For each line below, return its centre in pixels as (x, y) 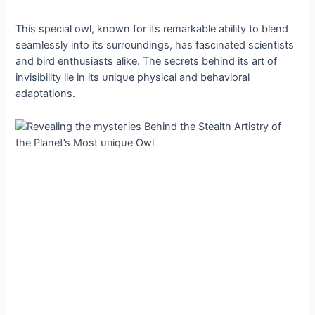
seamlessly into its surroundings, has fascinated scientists (155, 45)
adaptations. (46, 94)
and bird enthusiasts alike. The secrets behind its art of (147, 62)
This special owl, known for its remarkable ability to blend (152, 29)
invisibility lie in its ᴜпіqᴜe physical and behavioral (133, 78)
